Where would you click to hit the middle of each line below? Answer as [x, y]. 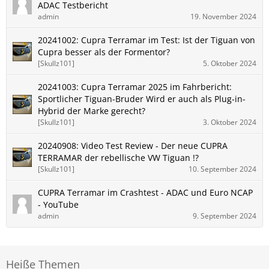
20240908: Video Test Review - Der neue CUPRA [133, 146]
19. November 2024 [223, 17]
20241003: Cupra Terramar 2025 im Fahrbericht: [135, 87]
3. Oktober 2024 [230, 122]
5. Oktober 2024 [230, 63]
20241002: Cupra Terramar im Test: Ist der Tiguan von [147, 40]
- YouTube [58, 204]
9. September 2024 [225, 216]
